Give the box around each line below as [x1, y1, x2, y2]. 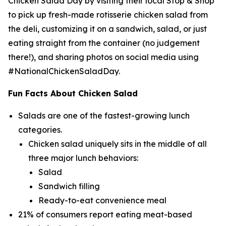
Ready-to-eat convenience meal [38, 195, 166, 205]
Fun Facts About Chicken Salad [8, 88, 138, 98]
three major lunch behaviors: [28, 153, 138, 163]
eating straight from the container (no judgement [8, 38, 200, 48]
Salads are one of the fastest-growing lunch [18, 110, 190, 121]
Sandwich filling [38, 181, 100, 191]
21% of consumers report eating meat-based [18, 209, 192, 219]
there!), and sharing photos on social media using [8, 52, 199, 62]
